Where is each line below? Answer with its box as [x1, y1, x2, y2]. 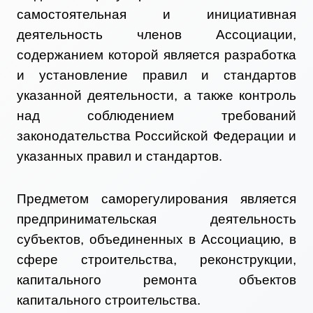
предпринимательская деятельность [17, 212, 296, 227]
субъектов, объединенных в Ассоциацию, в [17, 232, 296, 247]
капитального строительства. [17, 293, 201, 308]
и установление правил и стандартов [17, 68, 296, 83]
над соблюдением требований [17, 108, 296, 124]
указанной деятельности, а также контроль [17, 88, 296, 103]
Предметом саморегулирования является [17, 191, 296, 207]
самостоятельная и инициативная [17, 7, 296, 22]
